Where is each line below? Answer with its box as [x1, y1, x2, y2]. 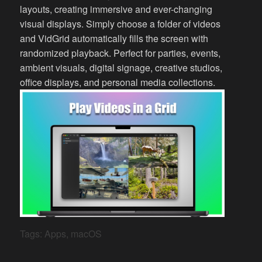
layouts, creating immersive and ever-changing [20, 2, 213, 16]
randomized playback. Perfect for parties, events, [20, 46, 221, 60]
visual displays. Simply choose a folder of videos [20, 16, 221, 30]
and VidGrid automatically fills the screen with [20, 31, 209, 45]
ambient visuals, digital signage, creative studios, [20, 60, 223, 74]
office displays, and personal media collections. [20, 75, 216, 89]
